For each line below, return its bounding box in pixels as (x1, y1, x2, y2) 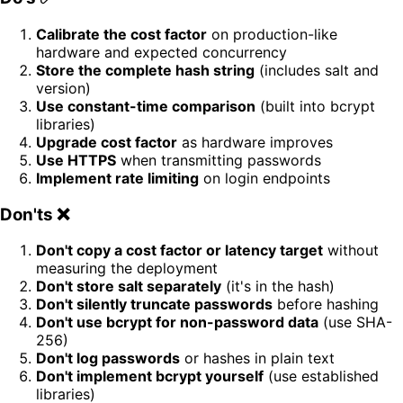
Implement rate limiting (36, 169, 199, 188)
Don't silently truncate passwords (36, 295, 273, 314)
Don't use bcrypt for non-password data (36, 313, 318, 332)
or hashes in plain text (180, 349, 335, 368)
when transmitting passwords (116, 151, 321, 170)
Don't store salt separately (36, 277, 221, 296)
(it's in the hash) (221, 277, 335, 296)
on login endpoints (199, 169, 330, 188)
